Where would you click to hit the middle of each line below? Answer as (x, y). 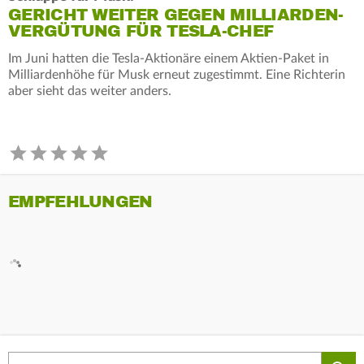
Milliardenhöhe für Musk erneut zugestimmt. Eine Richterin (177, 74)
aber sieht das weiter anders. (90, 91)
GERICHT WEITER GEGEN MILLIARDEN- (176, 15)
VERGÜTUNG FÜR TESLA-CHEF (141, 31)
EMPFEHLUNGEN (80, 201)
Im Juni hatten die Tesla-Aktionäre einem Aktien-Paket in (169, 58)
